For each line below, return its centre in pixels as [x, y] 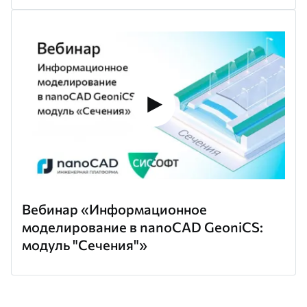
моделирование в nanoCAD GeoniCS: [143, 227]
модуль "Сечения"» [85, 245]
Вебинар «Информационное [114, 209]
